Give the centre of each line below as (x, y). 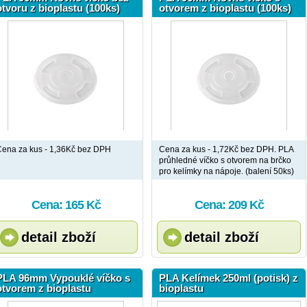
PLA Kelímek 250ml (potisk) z (229, 278)
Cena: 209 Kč (229, 205)
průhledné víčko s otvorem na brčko (225, 160)
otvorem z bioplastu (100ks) (225, 8)
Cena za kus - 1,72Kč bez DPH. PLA (226, 149)
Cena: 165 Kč (66, 205)
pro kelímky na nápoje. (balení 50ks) (226, 171)
